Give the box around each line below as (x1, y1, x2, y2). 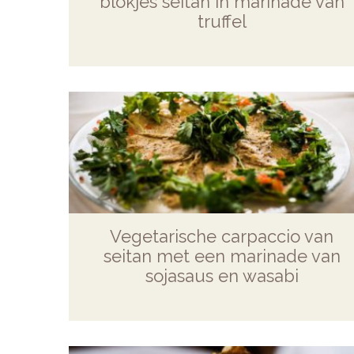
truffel (197, 10, 247, 32)
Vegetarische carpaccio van (110, 225, 334, 247)
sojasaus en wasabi (145, 265, 299, 286)
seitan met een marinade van (103, 245, 341, 266)
